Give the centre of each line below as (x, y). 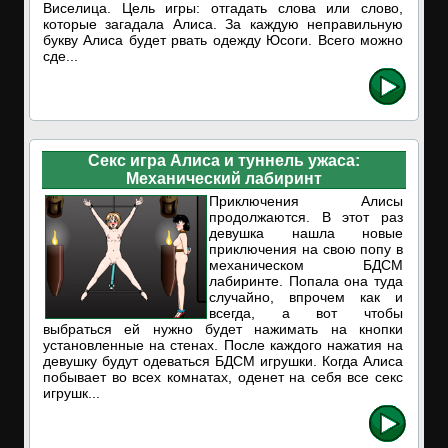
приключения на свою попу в (306, 249)
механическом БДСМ (306, 265)
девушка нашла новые (306, 233)
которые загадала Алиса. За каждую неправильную (223, 24)
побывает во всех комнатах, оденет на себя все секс (223, 377)
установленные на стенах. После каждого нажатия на (223, 345)
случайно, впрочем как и (306, 297)
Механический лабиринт (224, 178)
